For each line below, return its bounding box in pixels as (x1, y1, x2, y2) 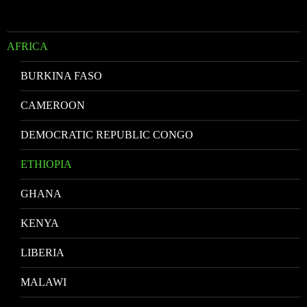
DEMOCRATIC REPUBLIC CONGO (21, 128, 193, 140)
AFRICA (7, 40, 48, 52)
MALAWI (21, 275, 66, 288)
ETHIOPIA (21, 158, 72, 170)
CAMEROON (21, 99, 85, 111)
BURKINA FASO (21, 69, 102, 82)
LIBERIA (21, 246, 64, 258)
